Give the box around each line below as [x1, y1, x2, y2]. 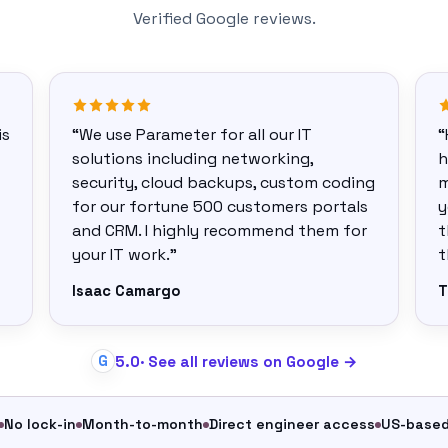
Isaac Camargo [72, 282, 182, 300]
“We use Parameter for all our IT [72, 124, 313, 145]
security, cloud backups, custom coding [72, 172, 376, 193]
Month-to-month [82, 415, 203, 433]
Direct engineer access [209, 415, 375, 433]
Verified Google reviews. [132, 8, 316, 29]
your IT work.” [72, 244, 178, 265]
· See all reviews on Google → [139, 351, 358, 371]
